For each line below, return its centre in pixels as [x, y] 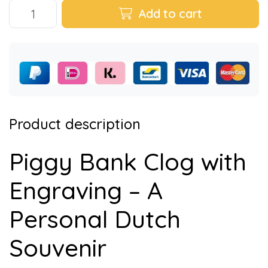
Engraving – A [86, 190]
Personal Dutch [95, 219]
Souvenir [58, 247]
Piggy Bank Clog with [128, 161]
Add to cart [168, 13]
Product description [75, 124]
